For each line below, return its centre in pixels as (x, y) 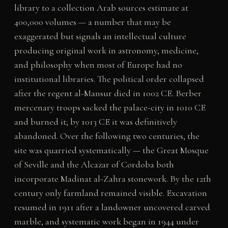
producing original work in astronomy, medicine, (106, 51)
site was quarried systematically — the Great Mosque (111, 150)
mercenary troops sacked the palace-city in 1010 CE (110, 108)
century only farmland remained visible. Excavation (110, 193)
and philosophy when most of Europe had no (98, 65)
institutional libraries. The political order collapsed (109, 79)
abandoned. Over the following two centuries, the (107, 136)
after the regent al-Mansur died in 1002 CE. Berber (108, 93)
